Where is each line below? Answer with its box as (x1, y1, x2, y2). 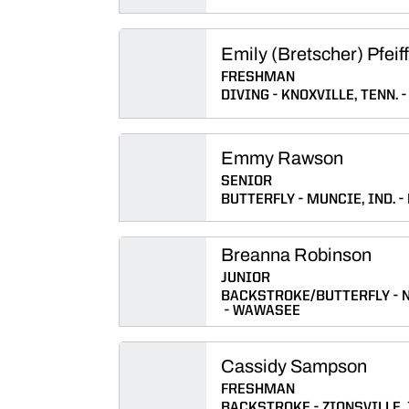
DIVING (221, 89, 269, 103)
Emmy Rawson (221, 148, 343, 168)
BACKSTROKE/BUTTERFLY (221, 289, 390, 304)
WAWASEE (233, 304, 300, 319)
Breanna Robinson (221, 245, 372, 265)
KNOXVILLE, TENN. (281, 89, 398, 103)
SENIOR (221, 174, 272, 189)
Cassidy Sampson (221, 356, 367, 376)
